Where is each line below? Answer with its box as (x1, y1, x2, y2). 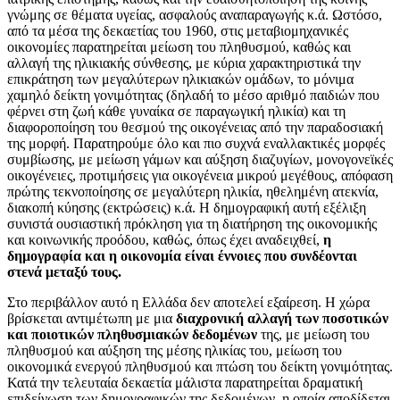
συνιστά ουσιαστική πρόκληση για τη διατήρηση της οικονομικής (7, 215, 377, 231)
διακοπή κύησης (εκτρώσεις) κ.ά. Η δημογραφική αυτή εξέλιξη (7, 199, 366, 215)
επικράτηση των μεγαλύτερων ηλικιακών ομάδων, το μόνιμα (7, 71, 354, 87)
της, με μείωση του (261, 326, 370, 342)
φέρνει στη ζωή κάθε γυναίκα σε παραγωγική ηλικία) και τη (7, 103, 346, 119)
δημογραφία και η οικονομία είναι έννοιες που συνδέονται (7, 247, 357, 263)
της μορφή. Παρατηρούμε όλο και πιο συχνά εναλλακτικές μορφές (7, 135, 385, 151)
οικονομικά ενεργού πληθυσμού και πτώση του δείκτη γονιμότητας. (7, 358, 393, 374)
